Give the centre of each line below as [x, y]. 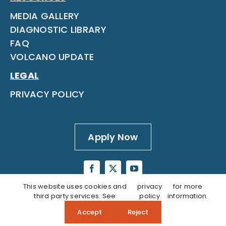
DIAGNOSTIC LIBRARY [58, 30]
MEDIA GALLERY [45, 16]
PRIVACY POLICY [47, 94]
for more [188, 186]
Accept [90, 212]
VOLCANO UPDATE [52, 57]
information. [188, 196]
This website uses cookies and [75, 186]
